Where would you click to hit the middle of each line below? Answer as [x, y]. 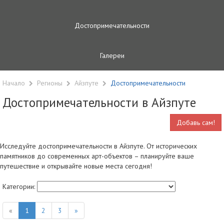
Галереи [112, 55]
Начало [14, 83]
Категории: [20, 187]
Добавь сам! [196, 122]
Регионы [51, 83]
